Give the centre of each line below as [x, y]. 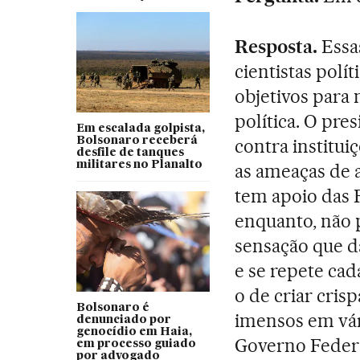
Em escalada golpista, [140, 128]
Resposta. [276, 46]
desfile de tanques [130, 152]
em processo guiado [136, 344]
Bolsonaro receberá [137, 140]
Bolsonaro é [112, 307]
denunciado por [123, 319]
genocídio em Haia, [134, 331]
